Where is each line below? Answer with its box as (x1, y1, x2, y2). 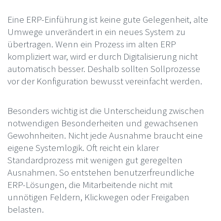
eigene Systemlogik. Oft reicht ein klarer (7, 141, 159, 153)
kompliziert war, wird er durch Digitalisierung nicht (7, 50, 198, 62)
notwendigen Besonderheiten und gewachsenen (7, 116, 198, 129)
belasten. (7, 203, 44, 215)
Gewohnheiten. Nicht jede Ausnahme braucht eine (7, 129, 203, 141)
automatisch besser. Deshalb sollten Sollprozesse (7, 62, 200, 74)
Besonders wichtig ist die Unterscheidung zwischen (7, 104, 204, 116)
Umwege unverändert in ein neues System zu (7, 25, 185, 37)
